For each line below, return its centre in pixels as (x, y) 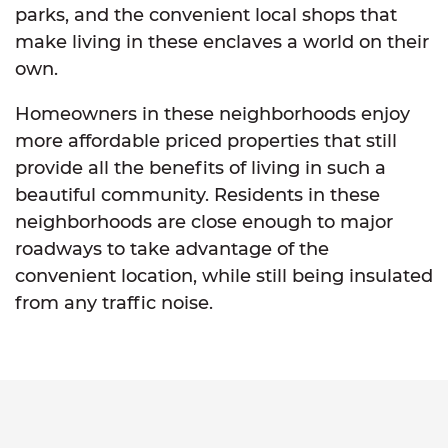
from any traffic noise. (114, 303)
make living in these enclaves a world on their (222, 42)
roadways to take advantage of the (172, 249)
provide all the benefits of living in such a (200, 168)
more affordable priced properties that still (206, 141)
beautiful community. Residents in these (197, 195)
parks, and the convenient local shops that (206, 15)
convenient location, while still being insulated (224, 276)
